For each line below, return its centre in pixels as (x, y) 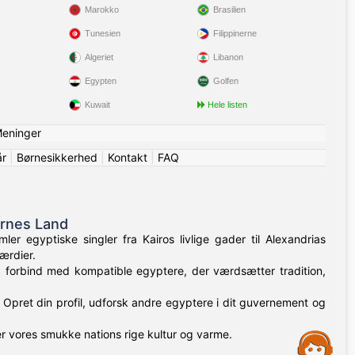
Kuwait (98, 105)
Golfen (225, 81)
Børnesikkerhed (57, 158)
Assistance (117, 335)
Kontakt (128, 158)
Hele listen (227, 105)
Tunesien (103, 34)
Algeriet (99, 57)
